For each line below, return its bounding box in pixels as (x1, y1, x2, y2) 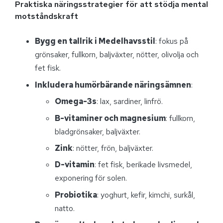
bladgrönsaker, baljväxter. (55, 126, 140, 137)
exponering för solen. (55, 173, 127, 184)
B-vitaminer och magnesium (55, 112, 166, 123)
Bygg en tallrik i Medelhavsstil (35, 36, 155, 47)
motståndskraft (15, 11, 78, 22)
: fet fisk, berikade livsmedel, (95, 159, 192, 170)
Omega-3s (55, 96, 97, 107)
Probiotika (55, 189, 97, 200)
